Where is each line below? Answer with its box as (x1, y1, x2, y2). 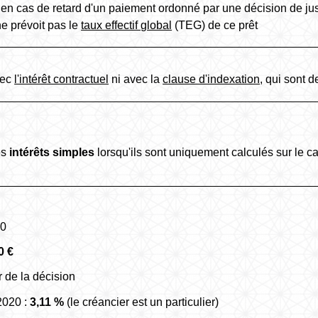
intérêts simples (9, 146, 95, 158)
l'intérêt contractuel (14, 72, 109, 85)
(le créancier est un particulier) (64, 295, 219, 308)
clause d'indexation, (163, 72, 263, 85)
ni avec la (109, 72, 163, 85)
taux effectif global (81, 18, 172, 31)
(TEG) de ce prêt (172, 18, 258, 31)
